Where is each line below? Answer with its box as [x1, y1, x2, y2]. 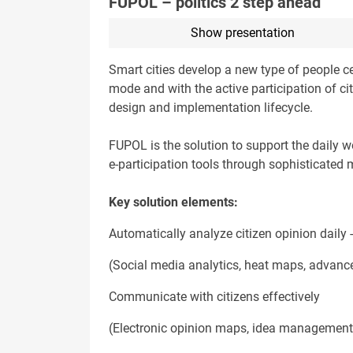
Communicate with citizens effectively [109, 289, 320, 305]
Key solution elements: [109, 195, 238, 210]
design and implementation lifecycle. [109, 100, 313, 116]
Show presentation [190, 25, 295, 41]
